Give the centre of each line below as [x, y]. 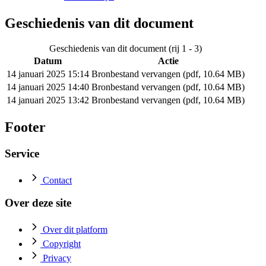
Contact [57, 180]
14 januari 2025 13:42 [48, 100]
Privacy [57, 258]
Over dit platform [75, 230]
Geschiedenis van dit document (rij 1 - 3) [126, 49]
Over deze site [38, 203]
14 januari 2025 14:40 [48, 87]
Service [22, 153]
